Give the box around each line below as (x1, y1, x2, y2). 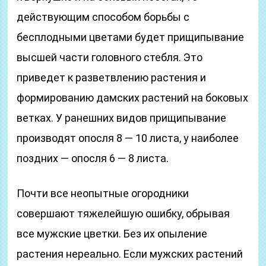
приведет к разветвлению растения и (17, 71, 207, 84)
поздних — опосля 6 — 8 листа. (17, 152, 169, 164)
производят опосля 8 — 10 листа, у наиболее (17, 132, 239, 144)
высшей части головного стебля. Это (17, 51, 203, 64)
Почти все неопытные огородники (17, 187, 189, 199)
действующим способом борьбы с (17, 11, 190, 23)
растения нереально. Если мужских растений (17, 248, 243, 260)
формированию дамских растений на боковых (17, 91, 249, 104)
